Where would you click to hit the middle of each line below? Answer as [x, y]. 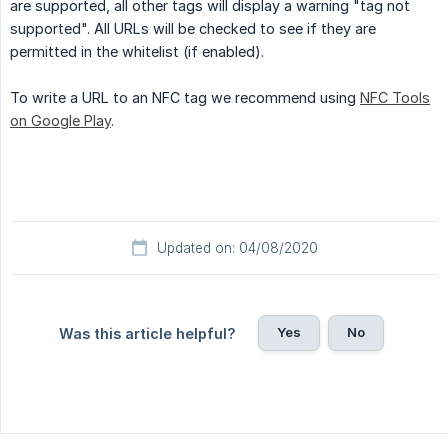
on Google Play [60, 121]
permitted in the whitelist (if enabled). [137, 52]
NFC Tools [395, 98]
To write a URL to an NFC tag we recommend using [185, 98]
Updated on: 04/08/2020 [237, 248]
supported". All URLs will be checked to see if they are [193, 29]
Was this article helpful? [147, 334]
